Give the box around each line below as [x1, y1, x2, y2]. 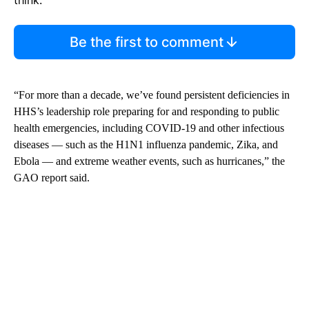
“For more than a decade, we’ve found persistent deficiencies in [14, 88, 290, 101]
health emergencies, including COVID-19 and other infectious [14, 121, 284, 134]
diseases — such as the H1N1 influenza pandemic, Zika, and [14, 138, 278, 150]
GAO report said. [14, 171, 90, 183]
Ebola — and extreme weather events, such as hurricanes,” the [14, 154, 285, 167]
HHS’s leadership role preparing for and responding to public [14, 105, 279, 117]
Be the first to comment [69, 33, 223, 50]
